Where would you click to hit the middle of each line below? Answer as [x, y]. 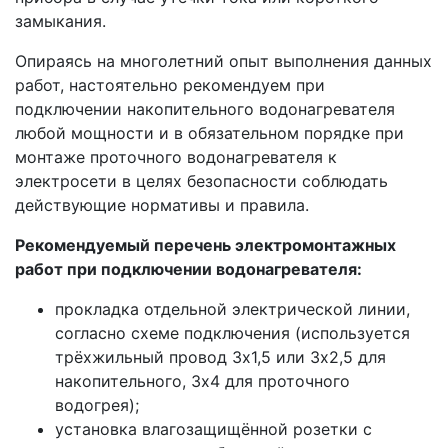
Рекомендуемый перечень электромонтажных [205, 244]
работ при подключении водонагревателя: [188, 268]
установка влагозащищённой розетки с [213, 428]
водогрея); [97, 404]
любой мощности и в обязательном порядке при [209, 132]
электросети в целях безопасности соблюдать [201, 180]
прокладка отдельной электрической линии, [232, 308]
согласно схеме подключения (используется [232, 332]
